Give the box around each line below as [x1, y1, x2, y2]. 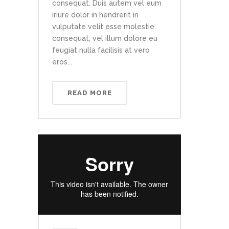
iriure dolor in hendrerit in [52, 11, 139, 19]
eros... [52, 58, 72, 66]
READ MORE [67, 89, 112, 97]
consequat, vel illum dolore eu [52, 34, 157, 42]
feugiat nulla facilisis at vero [52, 46, 150, 54]
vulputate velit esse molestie [52, 22, 154, 31]
